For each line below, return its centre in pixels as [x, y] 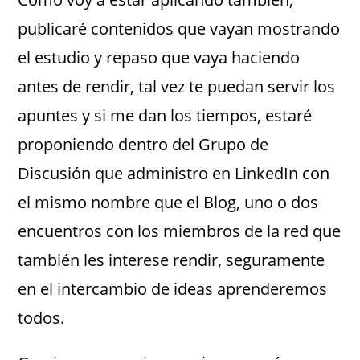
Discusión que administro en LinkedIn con [174, 173]
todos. [41, 317]
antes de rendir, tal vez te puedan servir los [177, 86]
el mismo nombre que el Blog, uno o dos [168, 202]
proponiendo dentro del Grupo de [143, 144]
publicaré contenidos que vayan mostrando [179, 28]
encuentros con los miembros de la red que [180, 231]
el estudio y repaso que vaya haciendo [159, 57]
